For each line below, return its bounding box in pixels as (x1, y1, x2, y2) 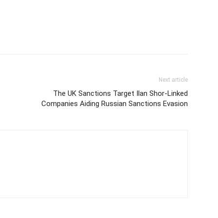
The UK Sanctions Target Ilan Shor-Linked (53, 89, 188, 98)
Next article (159, 76, 188, 83)
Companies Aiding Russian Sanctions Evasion (41, 99, 188, 108)
